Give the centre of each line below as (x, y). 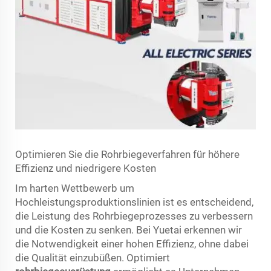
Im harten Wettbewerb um (75, 188)
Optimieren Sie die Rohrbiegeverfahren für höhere (127, 154)
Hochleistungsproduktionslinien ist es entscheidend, (134, 202)
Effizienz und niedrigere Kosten (86, 168)
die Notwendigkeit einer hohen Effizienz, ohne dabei (132, 243)
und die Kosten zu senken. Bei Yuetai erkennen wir (129, 230)
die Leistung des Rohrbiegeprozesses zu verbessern (134, 216)
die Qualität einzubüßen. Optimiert (93, 257)
